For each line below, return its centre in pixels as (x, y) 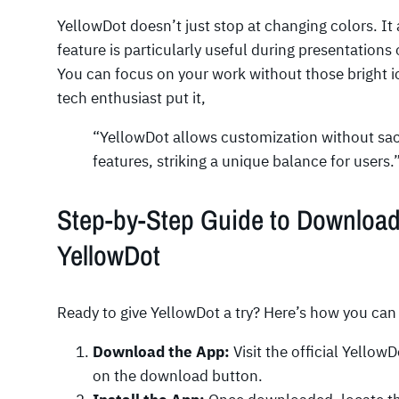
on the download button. (178, 375)
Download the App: (161, 351)
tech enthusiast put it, (131, 98)
